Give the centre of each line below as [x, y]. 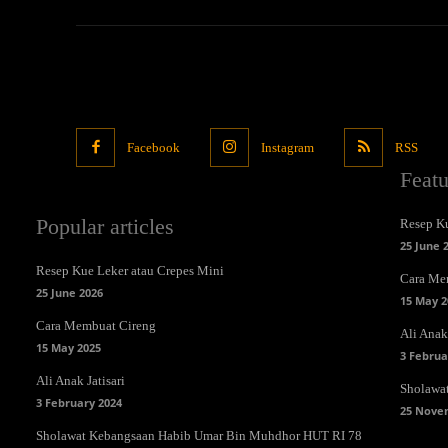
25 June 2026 [69, 292]
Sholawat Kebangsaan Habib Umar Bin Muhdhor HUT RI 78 [199, 435]
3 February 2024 [79, 402]
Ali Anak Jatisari [80, 380]
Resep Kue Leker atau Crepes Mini [130, 270]
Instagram [287, 147]
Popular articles [105, 226]
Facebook [153, 147]
